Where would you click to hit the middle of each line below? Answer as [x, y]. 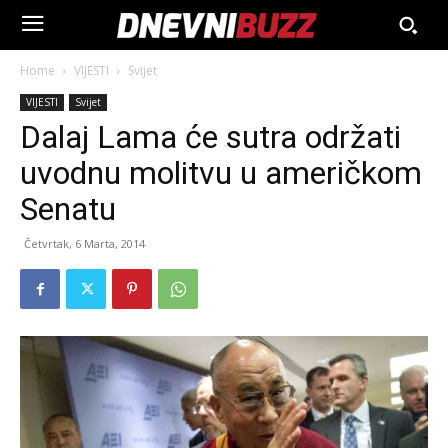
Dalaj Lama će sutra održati [210, 137]
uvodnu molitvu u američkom [221, 173]
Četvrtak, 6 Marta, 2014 [84, 243]
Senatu [68, 209]
